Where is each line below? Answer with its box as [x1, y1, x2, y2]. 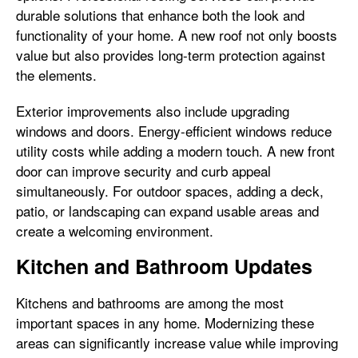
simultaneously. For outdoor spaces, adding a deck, [16, 181, 324, 201]
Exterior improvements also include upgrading [16, 101, 289, 121]
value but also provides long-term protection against [16, 45, 325, 65]
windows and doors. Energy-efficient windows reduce [16, 121, 332, 141]
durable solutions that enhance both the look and [16, 5, 304, 25]
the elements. [16, 65, 97, 85]
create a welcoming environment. [16, 221, 213, 241]
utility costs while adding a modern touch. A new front [16, 141, 335, 161]
